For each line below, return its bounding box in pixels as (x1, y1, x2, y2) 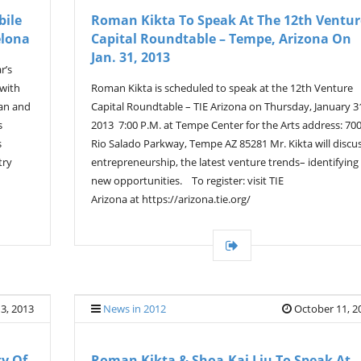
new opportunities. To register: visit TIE (91, 173, 284, 188)
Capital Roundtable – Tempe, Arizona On (91, 30, 351, 48)
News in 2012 (103, 301, 166, 316)
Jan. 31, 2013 (91, 48, 170, 66)
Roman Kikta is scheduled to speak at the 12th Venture (91, 81, 353, 95)
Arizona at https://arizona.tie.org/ (91, 192, 251, 206)
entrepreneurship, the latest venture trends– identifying (91, 155, 359, 169)
